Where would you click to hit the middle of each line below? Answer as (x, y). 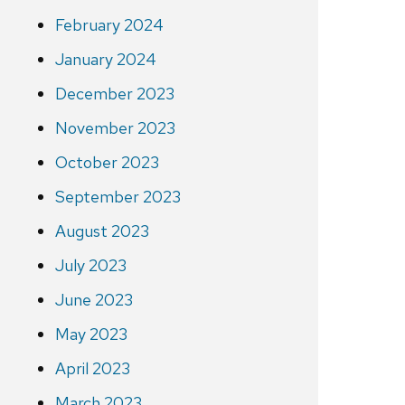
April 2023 (92, 369)
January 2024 (105, 60)
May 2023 (91, 334)
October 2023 (107, 163)
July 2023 (90, 266)
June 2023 (94, 300)
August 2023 (102, 231)
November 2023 (115, 128)
